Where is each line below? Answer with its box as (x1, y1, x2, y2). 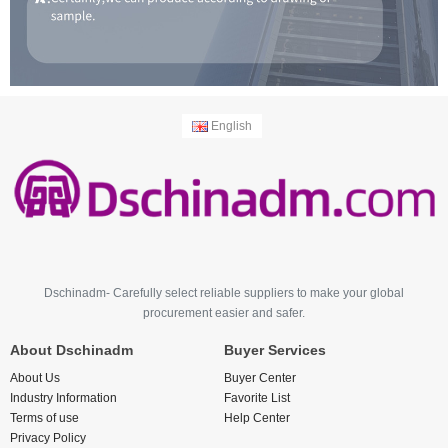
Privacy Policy (10, 431, 86, 446)
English (207, 118, 252, 133)
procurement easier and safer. (143, 306, 305, 321)
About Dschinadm (10, 342, 133, 359)
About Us (10, 371, 60, 386)
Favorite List (224, 391, 290, 406)
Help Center (224, 411, 290, 426)
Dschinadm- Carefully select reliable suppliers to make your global (44, 286, 404, 301)
